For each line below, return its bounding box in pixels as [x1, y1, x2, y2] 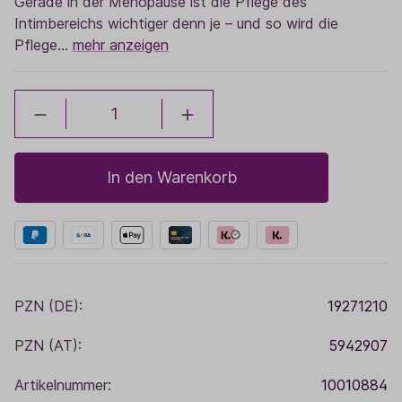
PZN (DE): [14, 297, 83, 315]
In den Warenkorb [106, 168, 237, 187]
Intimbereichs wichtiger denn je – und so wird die [14, 14, 338, 32]
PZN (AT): [14, 336, 82, 354]
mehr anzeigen [73, 36, 169, 54]
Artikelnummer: [14, 376, 111, 394]
